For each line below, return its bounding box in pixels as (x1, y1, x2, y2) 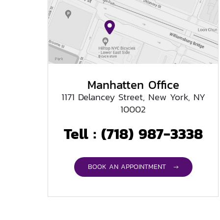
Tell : (63, 122, 101, 145)
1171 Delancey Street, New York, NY (61, 89, 205, 104)
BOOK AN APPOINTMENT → (87, 161, 179, 172)
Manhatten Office (87, 76, 179, 93)
